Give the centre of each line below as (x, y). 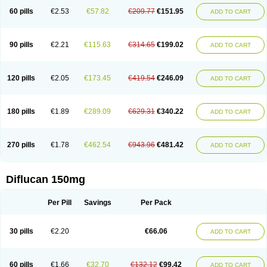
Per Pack (156, 203)
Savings (97, 203)
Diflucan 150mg (46, 179)
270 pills (21, 145)
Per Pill (60, 203)
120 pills (21, 78)
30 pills (21, 231)
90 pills (21, 45)
